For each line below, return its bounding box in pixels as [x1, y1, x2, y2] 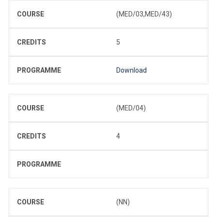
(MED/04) [116, 104, 146, 112]
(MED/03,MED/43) [116, 10, 172, 18]
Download [116, 66, 147, 74]
